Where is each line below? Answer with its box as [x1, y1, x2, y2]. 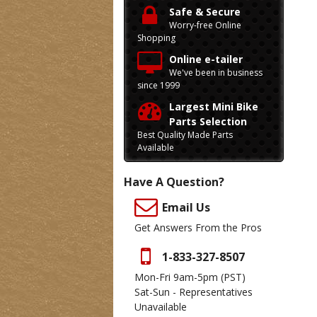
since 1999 [137, 79, 180, 91]
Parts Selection [169, 115, 247, 128]
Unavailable [134, 300, 187, 313]
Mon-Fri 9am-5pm [134, 270, 221, 284]
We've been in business [169, 67, 263, 79]
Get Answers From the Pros [134, 221, 262, 234]
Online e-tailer [169, 52, 243, 66]
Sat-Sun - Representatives [134, 285, 253, 299]
